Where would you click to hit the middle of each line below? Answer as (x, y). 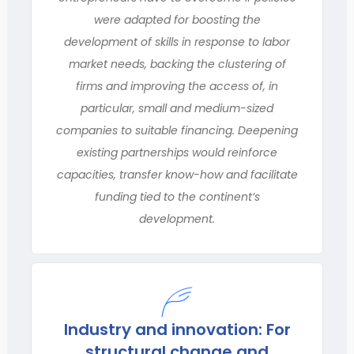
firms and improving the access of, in (177, 86)
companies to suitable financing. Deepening (177, 130)
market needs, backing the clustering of (177, 64)
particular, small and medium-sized (177, 108)
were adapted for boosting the (177, 20)
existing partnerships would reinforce (177, 153)
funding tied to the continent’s (177, 197)
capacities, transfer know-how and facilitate (177, 175)
